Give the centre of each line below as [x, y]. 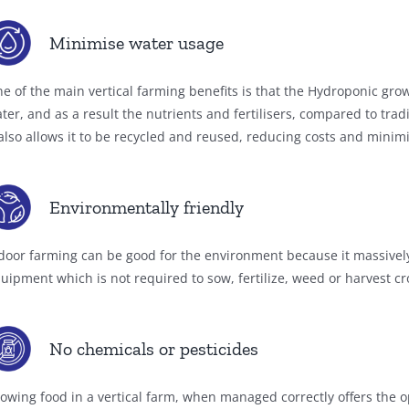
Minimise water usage [136, 43]
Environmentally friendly [147, 208]
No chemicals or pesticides [154, 349]
